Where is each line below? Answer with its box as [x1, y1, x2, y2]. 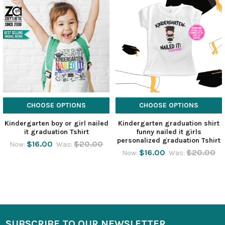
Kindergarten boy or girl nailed [4, 119, 108, 128]
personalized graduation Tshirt [117, 136, 220, 145]
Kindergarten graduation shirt [118, 119, 219, 128]
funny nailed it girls [136, 127, 201, 136]
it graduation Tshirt [24, 127, 89, 136]
